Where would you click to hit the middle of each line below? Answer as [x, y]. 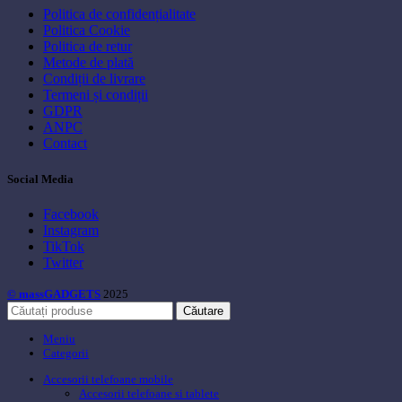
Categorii [66, 354]
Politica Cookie [87, 31]
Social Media [40, 179]
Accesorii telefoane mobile [108, 380]
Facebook [71, 214]
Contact [65, 144]
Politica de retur [87, 47]
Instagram [71, 230]
